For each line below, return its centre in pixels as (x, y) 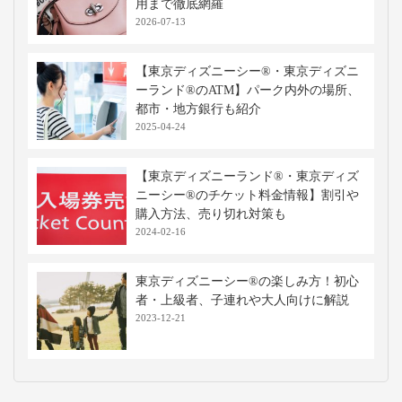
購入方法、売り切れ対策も (211, 214)
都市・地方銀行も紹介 (198, 109)
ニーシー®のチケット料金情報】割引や (247, 195)
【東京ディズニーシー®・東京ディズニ (247, 71)
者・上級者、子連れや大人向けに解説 (242, 300)
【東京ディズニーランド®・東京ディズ (247, 176)
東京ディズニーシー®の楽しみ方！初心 (247, 281)
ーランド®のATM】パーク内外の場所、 (248, 90)
